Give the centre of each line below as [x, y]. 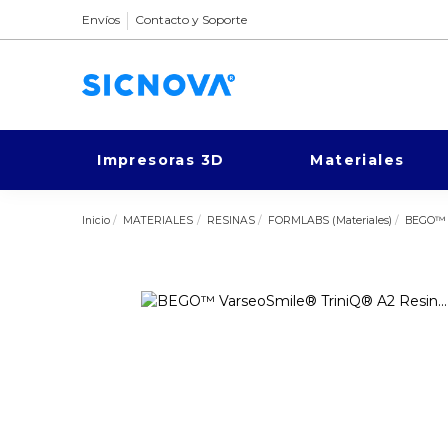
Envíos [101, 19]
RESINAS [230, 220]
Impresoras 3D [161, 160]
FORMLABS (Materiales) [330, 220]
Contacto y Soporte [191, 19]
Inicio [96, 220]
